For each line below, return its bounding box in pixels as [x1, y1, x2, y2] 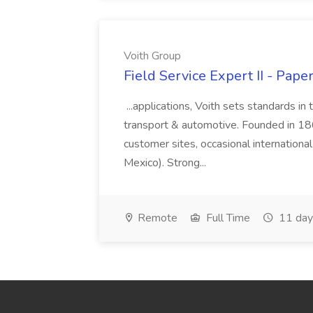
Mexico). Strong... [124, 155, 209, 170]
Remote [135, 210, 177, 226]
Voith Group [124, 48, 181, 64]
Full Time [203, 210, 250, 226]
